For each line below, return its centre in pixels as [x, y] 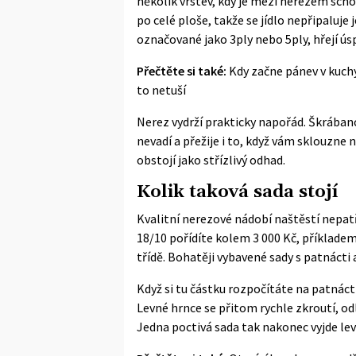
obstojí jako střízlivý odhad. [211, 159]
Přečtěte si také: [182, 70]
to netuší [161, 89]
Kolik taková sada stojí [237, 192]
